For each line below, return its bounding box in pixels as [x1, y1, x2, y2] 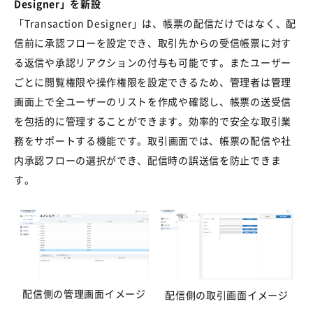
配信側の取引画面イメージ [165, 287, 289, 302]
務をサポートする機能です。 [14, 133, 148, 148]
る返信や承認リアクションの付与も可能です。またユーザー [14, 55, 291, 70]
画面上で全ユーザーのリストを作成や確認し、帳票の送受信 [14, 94, 291, 109]
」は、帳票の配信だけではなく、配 [131, 16, 296, 31]
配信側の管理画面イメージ [22, 286, 146, 301]
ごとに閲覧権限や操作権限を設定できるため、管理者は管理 [14, 75, 291, 89]
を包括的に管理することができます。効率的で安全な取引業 [14, 114, 291, 129]
